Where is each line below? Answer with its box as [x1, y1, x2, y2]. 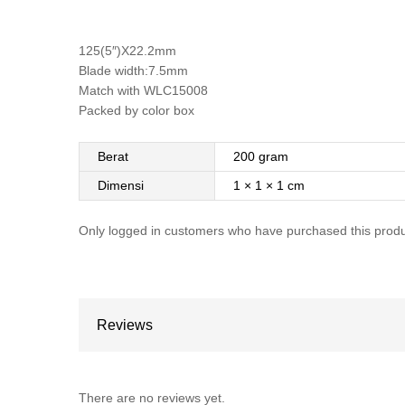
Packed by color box [79, 102, 194, 118]
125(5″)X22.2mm [79, 42, 176, 58]
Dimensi [98, 177, 144, 193]
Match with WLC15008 [79, 82, 208, 98]
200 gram [233, 148, 288, 164]
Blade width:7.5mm [79, 62, 188, 78]
